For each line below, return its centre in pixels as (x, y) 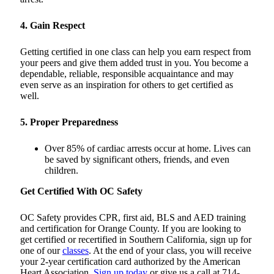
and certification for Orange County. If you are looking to (131, 229)
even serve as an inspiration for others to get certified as (127, 85)
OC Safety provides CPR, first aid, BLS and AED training (133, 218)
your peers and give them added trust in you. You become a (134, 63)
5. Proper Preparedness (69, 122)
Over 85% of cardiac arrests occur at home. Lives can (148, 149)
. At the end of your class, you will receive (170, 251)
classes (76, 251)
